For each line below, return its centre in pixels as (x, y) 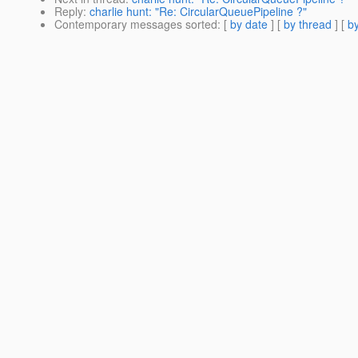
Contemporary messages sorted (136, 24)
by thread (308, 24)
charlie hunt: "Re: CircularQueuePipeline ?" (198, 12)
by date (249, 24)
